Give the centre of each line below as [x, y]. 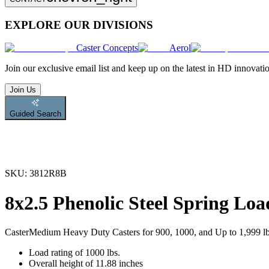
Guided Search [35, 114]
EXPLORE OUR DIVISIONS [79, 25]
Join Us [23, 90]
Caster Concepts [107, 48]
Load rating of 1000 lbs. [74, 253]
